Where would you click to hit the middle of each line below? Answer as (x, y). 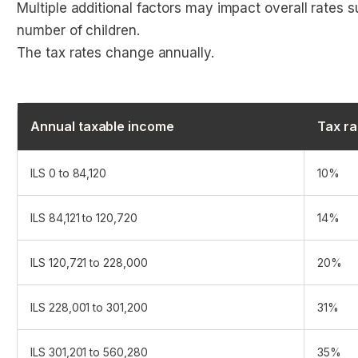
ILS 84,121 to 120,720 (84, 218)
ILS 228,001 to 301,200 (89, 307)
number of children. (78, 30)
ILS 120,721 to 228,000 (89, 263)
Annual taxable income (102, 126)
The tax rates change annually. (115, 53)
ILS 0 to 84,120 (69, 173)
